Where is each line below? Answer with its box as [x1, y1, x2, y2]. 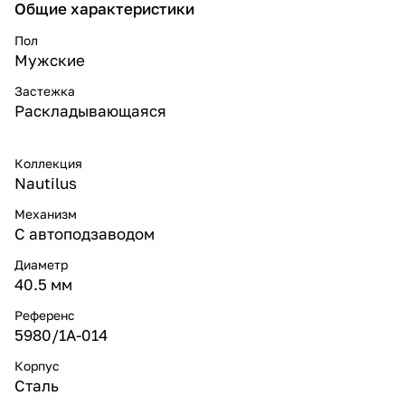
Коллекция [14, 155, 82, 171]
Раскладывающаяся [14, 100, 166, 120]
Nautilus [14, 173, 77, 193]
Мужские [14, 50, 85, 70]
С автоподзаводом [14, 223, 155, 243]
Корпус [14, 357, 60, 373]
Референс [14, 306, 75, 323]
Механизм [14, 205, 77, 221]
